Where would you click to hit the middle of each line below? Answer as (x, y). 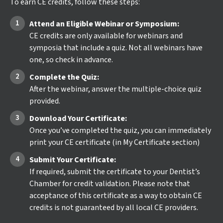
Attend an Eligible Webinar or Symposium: (104, 24)
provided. (45, 101)
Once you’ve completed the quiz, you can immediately (120, 130)
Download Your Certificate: (78, 118)
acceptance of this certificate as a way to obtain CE (116, 196)
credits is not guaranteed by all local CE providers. (114, 208)
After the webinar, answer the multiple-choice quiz (115, 89)
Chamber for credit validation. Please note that (110, 184)
